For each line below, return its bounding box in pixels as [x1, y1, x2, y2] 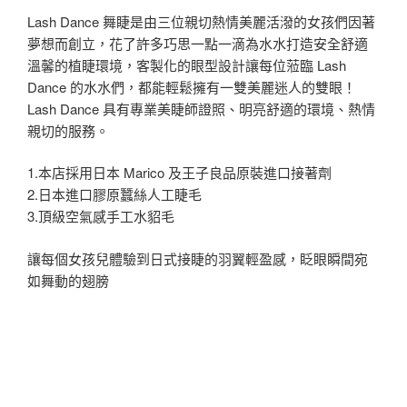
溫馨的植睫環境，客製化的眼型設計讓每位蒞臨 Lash [27, 55, 346, 74]
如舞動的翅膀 [27, 270, 109, 290]
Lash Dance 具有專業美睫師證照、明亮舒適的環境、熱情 [27, 98, 375, 118]
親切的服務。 [27, 120, 109, 140]
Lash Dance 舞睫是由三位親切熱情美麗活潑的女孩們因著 [27, 11, 375, 31]
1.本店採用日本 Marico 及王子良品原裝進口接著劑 [27, 163, 332, 183]
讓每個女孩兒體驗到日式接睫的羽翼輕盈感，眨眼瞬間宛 [27, 248, 368, 268]
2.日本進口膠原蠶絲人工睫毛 [27, 184, 202, 204]
